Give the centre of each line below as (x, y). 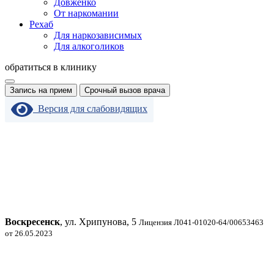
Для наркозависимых (98, 35)
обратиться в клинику (51, 67)
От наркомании (86, 13)
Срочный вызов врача (125, 90)
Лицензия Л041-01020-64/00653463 (201, 222)
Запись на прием (41, 90)
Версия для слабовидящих (90, 108)
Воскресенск (32, 222)
